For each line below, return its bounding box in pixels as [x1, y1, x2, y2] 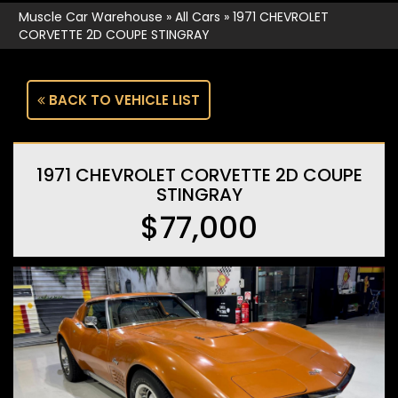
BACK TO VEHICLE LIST [45, 91, 200, 110]
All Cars [175, 8, 220, 27]
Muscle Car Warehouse [19, 8, 163, 27]
